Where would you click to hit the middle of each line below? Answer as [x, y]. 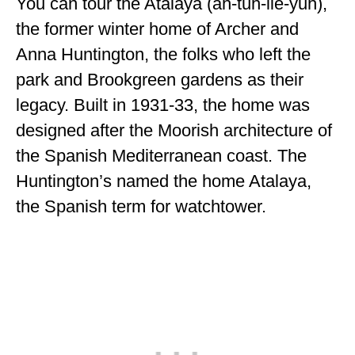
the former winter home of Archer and [157, 29]
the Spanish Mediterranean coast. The [161, 155]
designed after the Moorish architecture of [174, 130]
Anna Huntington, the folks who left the [163, 54]
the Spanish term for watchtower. [141, 206]
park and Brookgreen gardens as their [160, 79]
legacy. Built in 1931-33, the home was [163, 105]
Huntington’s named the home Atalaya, [164, 181]
